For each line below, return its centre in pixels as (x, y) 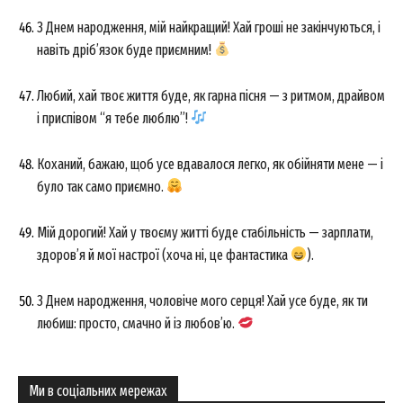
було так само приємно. (102, 186)
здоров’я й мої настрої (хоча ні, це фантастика (164, 255)
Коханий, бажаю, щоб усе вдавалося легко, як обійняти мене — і (210, 164)
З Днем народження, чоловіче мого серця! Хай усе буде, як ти (202, 300)
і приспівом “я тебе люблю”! (114, 118)
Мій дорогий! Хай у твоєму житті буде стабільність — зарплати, (205, 232)
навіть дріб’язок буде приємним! (125, 49)
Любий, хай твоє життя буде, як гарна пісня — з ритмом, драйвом (211, 95)
